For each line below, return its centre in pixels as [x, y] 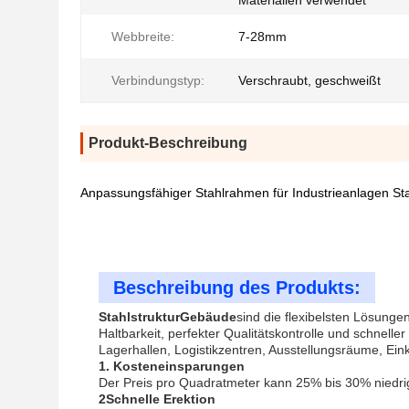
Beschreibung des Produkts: [237, 288]
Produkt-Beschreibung [168, 143]
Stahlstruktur [139, 317]
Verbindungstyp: [158, 80]
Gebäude [208, 317]
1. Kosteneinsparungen [172, 366]
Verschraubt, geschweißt [309, 80]
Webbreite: [143, 37]
